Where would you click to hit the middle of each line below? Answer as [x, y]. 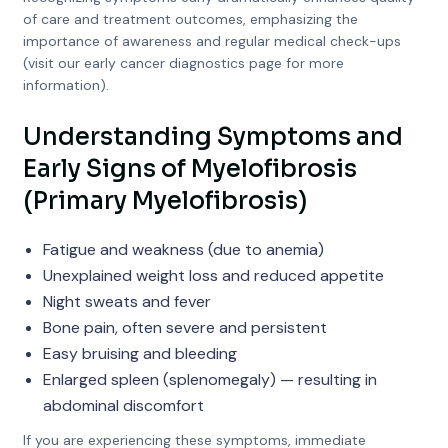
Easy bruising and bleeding [139, 353]
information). [65, 85]
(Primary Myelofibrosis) [164, 201]
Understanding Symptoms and [212, 137]
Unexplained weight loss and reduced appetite [213, 275]
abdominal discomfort [123, 405]
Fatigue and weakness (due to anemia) [183, 249]
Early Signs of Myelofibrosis [189, 169]
